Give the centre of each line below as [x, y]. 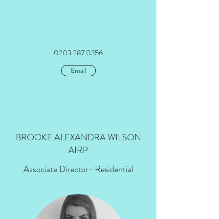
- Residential [111, 169]
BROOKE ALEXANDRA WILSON [78, 137]
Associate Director [56, 169]
